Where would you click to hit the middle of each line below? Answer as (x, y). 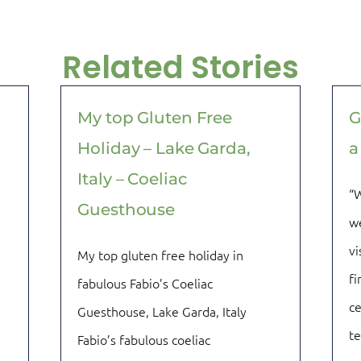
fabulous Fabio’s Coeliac (145, 282)
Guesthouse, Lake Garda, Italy (162, 311)
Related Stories (180, 67)
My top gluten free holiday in (161, 254)
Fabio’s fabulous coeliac (144, 339)
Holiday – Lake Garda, (164, 148)
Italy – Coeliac (132, 178)
